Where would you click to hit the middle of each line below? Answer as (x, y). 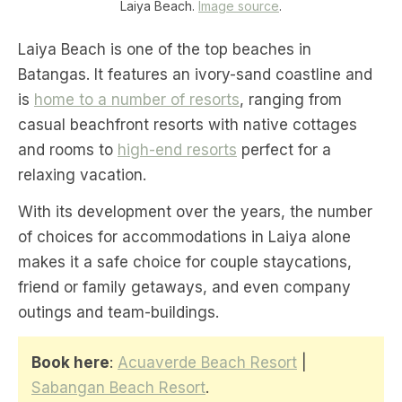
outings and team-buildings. (118, 312)
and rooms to (68, 149)
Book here (70, 362)
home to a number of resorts (137, 99)
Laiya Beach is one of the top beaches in (165, 49)
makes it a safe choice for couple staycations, (185, 262)
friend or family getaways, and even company (184, 287)
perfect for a (284, 149)
